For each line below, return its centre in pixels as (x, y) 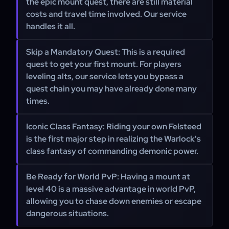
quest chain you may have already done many (111, 89)
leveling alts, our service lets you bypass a (105, 76)
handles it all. (51, 26)
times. (38, 101)
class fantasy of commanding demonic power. (112, 151)
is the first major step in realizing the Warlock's (113, 139)
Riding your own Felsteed (153, 127)
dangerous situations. (67, 213)
